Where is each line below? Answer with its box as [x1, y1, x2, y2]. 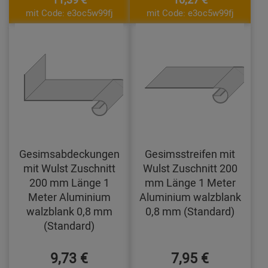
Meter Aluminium [28, 190, 111, 205]
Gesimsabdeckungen [19, 147, 120, 162]
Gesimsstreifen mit [145, 147, 236, 162]
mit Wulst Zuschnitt [23, 161, 115, 176]
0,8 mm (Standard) [145, 204, 235, 219]
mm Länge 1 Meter [144, 175, 236, 190]
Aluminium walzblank [139, 190, 241, 205]
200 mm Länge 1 [29, 175, 109, 190]
